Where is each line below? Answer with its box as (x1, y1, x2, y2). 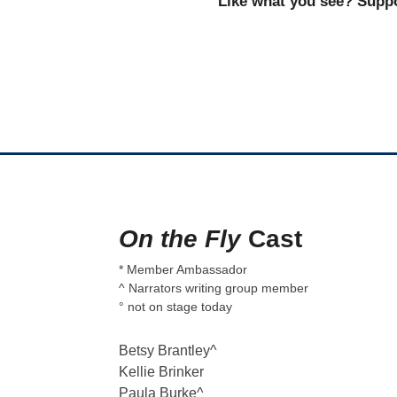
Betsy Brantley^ (119, 342, 218, 358)
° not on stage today (119, 299, 233, 314)
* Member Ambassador (119, 261, 248, 276)
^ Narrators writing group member (119, 280, 309, 295)
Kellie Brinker (119, 363, 205, 379)
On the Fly (119, 224, 242, 253)
